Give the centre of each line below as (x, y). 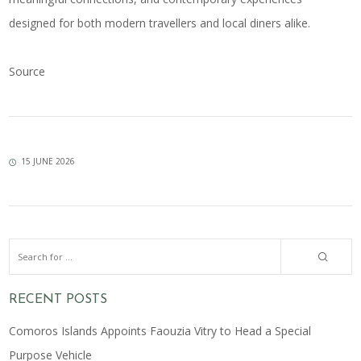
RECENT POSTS (58, 299)
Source (27, 71)
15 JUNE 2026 (48, 161)
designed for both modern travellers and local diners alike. (160, 23)
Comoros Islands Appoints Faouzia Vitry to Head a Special (160, 330)
